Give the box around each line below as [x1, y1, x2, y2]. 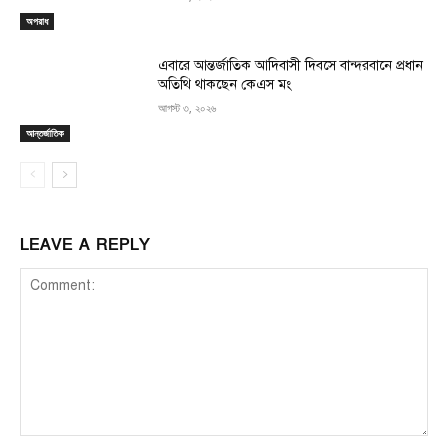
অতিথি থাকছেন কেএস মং [158, 75, 292, 93]
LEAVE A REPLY [20, 233, 150, 256]
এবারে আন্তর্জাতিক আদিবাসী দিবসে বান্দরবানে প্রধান [158, 56, 424, 74]
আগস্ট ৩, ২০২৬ [158, 99, 217, 115]
